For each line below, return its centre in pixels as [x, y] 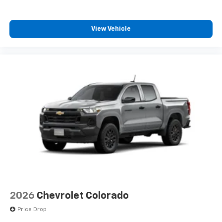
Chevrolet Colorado [83, 196]
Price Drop [32, 210]
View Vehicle [111, 29]
